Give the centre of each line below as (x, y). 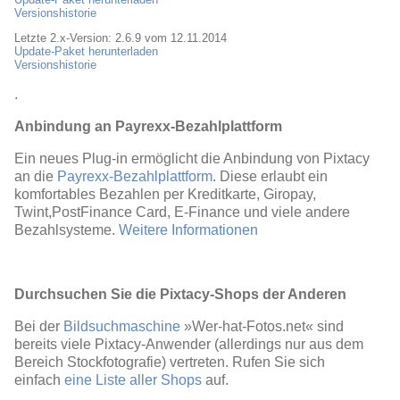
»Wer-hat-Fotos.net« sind (262, 326)
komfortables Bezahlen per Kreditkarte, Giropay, (165, 194)
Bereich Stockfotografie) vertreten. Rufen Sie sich (170, 362)
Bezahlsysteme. (67, 229)
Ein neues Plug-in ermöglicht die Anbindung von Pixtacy (192, 158)
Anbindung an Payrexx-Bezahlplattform (148, 126)
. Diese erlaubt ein (270, 176)
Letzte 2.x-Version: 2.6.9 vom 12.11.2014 (121, 37)
